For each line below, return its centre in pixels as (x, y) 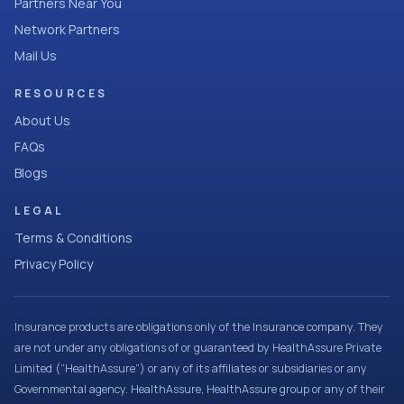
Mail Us (36, 55)
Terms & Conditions (73, 238)
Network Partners (67, 29)
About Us (42, 120)
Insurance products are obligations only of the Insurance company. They (199, 327)
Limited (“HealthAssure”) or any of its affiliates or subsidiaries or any (191, 368)
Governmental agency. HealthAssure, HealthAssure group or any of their (200, 389)
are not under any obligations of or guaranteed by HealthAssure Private (198, 348)
